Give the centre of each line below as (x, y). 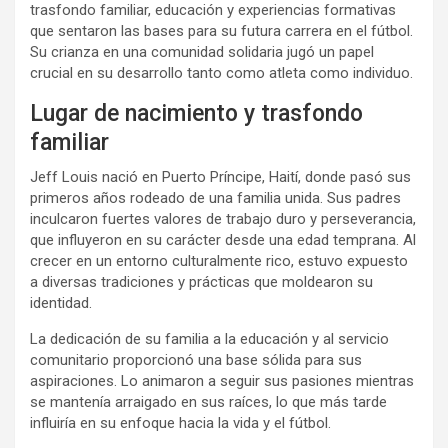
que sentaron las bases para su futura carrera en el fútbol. (221, 31)
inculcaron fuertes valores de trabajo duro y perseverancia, (223, 219)
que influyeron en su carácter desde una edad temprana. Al (223, 240)
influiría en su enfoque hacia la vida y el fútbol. (180, 423)
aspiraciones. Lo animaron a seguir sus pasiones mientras (222, 381)
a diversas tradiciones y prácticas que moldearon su (201, 282)
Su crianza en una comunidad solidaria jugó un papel (202, 52)
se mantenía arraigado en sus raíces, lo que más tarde (208, 402)
